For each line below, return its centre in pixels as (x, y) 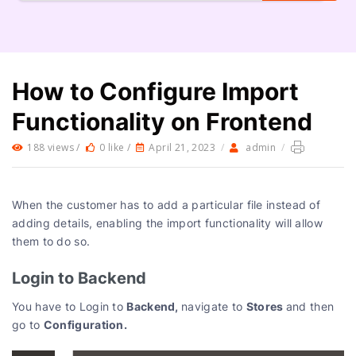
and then (310, 306)
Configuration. (87, 324)
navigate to (214, 306)
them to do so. (51, 241)
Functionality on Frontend (162, 121)
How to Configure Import (155, 91)
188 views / (55, 147)
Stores (266, 306)
